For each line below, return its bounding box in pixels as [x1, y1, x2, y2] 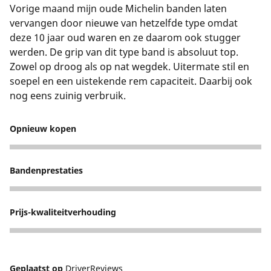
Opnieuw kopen [10, 123, 76, 135]
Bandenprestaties [10, 165, 83, 177]
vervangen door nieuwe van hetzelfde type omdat [10, 16, 238, 30]
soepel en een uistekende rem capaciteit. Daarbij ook [10, 74, 252, 88]
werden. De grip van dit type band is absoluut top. [10, 45, 238, 59]
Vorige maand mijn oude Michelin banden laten [10, 2, 227, 16]
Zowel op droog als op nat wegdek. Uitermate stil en [10, 60, 249, 74]
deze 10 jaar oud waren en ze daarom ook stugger [10, 31, 241, 45]
